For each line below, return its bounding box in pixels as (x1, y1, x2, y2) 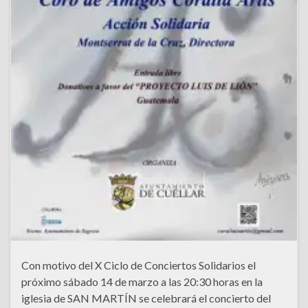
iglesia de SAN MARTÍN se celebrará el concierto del (21, 291, 271, 305)
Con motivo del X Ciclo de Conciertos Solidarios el (21, 258, 256, 272)
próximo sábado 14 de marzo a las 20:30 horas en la (21, 274, 263, 288)
